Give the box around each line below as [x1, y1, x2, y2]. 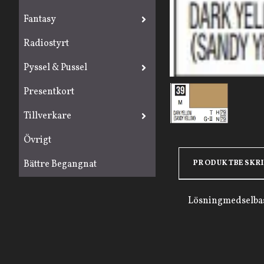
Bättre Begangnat [24, 157, 97, 171]
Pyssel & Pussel [24, 61, 87, 74]
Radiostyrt [24, 37, 69, 50]
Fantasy [24, 12, 56, 26]
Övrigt [24, 133, 51, 147]
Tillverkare [24, 109, 71, 123]
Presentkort [24, 85, 74, 98]
